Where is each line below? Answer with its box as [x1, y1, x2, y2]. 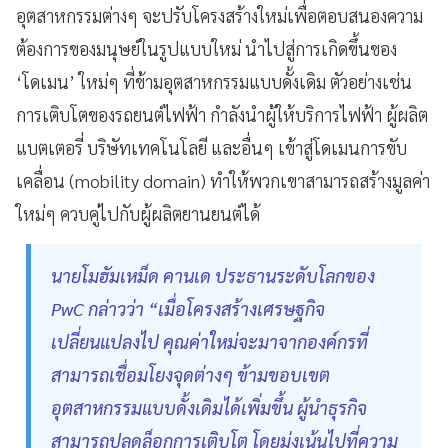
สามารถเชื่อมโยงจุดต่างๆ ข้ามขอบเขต [51, 362, 330, 386]
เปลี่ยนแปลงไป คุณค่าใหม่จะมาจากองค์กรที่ [51, 329, 368, 353]
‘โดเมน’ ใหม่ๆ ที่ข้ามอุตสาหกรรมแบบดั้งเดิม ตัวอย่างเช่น [16, 69, 412, 93]
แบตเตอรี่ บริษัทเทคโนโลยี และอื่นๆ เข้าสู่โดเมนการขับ [16, 135, 407, 159]
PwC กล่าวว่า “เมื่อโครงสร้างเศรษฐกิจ [51, 296, 325, 320]
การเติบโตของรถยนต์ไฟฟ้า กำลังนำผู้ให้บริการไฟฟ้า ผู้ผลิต [16, 102, 428, 126]
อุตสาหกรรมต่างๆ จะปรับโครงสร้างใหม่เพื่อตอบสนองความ [16, 3, 423, 27]
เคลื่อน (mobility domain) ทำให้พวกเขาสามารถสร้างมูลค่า [16, 168, 430, 192]
